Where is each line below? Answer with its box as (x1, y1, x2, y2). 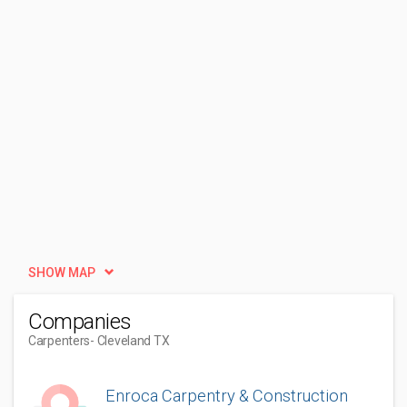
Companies (28, 309, 132, 334)
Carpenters (28, 333, 91, 348)
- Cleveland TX (90, 333, 170, 348)
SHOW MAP (28, 265, 95, 280)
